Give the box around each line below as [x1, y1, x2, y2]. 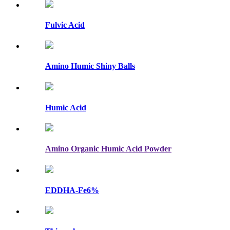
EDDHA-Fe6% [45, 185, 99, 195]
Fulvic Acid [45, 20, 85, 29]
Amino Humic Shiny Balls [45, 62, 135, 71]
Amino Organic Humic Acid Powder [45, 144, 171, 154]
